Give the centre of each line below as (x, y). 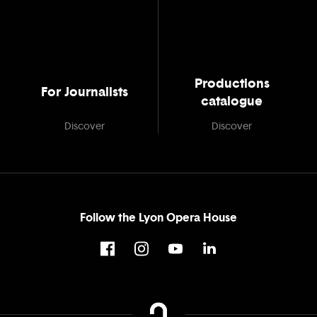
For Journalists (85, 92)
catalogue (232, 101)
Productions (232, 83)
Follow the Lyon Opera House (158, 218)
